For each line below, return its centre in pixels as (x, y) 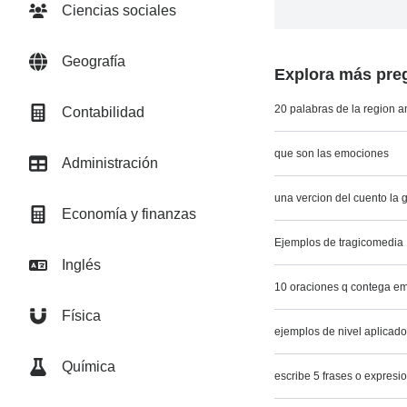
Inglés (81, 265)
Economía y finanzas (129, 214)
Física (81, 316)
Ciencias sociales (119, 10)
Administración (110, 163)
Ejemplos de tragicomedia (339, 243)
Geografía (94, 61)
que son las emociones (332, 154)
